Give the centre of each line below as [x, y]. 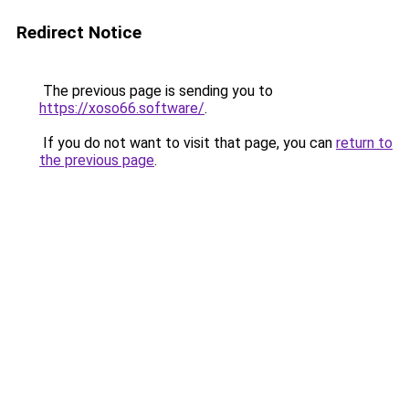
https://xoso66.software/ [122, 108]
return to [364, 143]
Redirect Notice [79, 32]
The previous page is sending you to [156, 91]
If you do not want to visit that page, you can [188, 143]
